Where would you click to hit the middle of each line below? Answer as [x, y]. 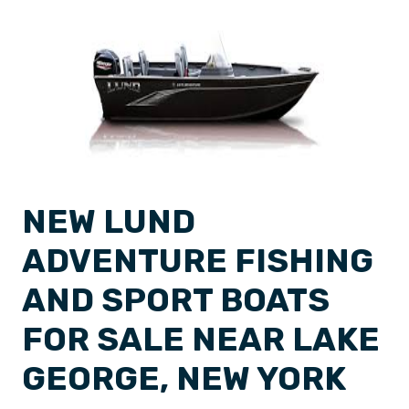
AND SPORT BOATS [176, 300]
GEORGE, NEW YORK [184, 378]
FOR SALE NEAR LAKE [201, 339]
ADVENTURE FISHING [198, 261]
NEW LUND [109, 221]
